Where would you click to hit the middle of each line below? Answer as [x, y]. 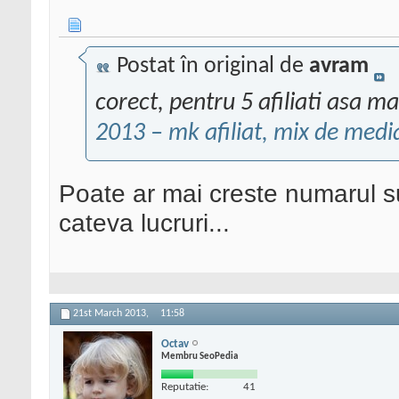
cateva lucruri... [144, 223]
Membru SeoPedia [199, 356]
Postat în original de [210, 67]
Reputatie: [185, 387]
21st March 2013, [112, 314]
